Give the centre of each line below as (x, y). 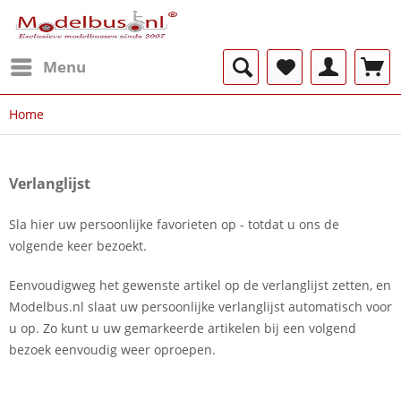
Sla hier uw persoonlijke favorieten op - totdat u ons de (174, 224)
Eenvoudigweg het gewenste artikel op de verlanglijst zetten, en (200, 285)
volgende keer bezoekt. (78, 246)
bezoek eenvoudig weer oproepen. (112, 350)
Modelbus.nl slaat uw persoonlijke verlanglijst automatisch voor (200, 307)
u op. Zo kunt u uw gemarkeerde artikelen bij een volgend (183, 328)
